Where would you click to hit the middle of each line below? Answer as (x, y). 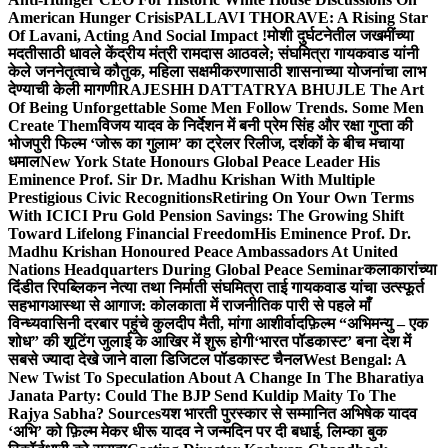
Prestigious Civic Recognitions (110, 198)
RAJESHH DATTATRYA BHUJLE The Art (271, 90)
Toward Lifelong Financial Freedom (131, 234)
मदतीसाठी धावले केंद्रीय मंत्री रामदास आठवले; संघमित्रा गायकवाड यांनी (213, 54)
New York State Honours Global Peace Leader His (210, 162)
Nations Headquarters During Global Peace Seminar (186, 270)
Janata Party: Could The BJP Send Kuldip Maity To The (202, 396)
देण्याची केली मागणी (63, 90)
